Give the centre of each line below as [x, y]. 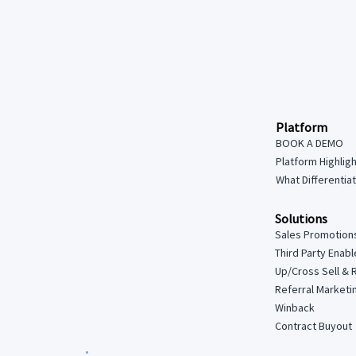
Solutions [301, 219]
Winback [294, 308]
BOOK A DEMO [309, 143]
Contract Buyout [313, 326]
